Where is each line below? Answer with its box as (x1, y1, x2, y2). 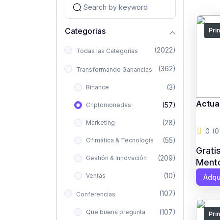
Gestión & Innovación (85, 154, 147, 162)
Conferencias (76, 190, 115, 198)
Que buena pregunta (85, 208, 145, 216)
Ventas (85, 171, 106, 179)
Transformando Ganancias (76, 65, 152, 73)
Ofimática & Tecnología (85, 136, 154, 144)
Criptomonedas (85, 101, 131, 109)
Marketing (85, 118, 115, 126)
